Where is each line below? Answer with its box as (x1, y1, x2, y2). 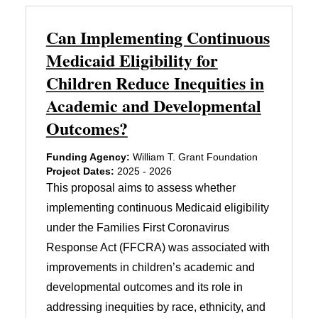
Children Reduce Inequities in (45, 70, 264, 95)
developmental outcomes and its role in (45, 280, 243, 293)
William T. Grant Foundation (129, 150, 258, 163)
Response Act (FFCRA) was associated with (45, 241, 270, 253)
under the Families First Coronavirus (45, 221, 229, 234)
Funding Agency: (45, 150, 130, 163)
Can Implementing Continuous (45, 24, 270, 50)
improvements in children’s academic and (45, 261, 255, 273)
